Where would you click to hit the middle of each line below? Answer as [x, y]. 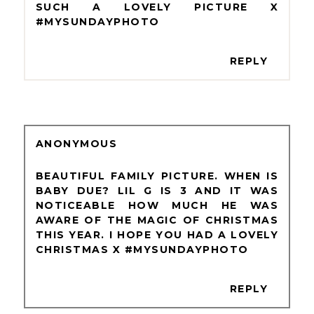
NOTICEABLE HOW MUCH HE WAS [157, 205]
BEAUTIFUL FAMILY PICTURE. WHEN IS [157, 176]
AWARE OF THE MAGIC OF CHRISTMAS [157, 220]
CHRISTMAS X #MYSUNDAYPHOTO [142, 249]
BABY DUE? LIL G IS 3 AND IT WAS [157, 190]
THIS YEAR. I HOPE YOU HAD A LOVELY [157, 234]
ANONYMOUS [76, 143]
